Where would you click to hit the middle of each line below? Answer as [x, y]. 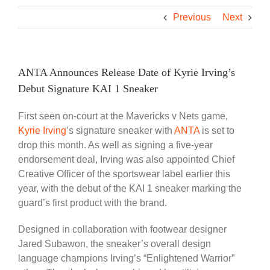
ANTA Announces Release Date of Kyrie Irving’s [127, 72]
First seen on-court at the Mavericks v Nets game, [123, 116]
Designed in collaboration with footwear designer [122, 229]
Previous [192, 17]
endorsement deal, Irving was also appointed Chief [126, 159]
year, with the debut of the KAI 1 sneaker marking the [130, 188]
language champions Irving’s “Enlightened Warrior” [126, 258]
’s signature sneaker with [120, 130]
